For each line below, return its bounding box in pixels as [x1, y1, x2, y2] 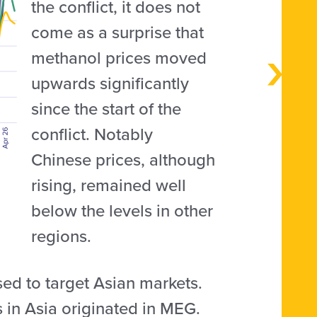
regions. [31, 224, 92, 248]
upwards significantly [31, 71, 190, 96]
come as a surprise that [31, 20, 204, 45]
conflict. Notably [31, 122, 154, 146]
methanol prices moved [31, 45, 207, 70]
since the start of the [31, 96, 182, 121]
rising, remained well [31, 173, 187, 197]
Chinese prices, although [31, 147, 216, 172]
